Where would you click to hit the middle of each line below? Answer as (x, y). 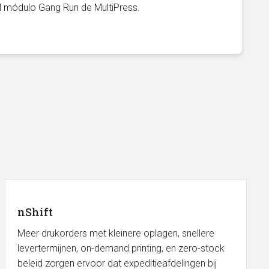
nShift (35, 212)
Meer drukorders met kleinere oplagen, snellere (116, 233)
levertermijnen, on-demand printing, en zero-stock (121, 248)
